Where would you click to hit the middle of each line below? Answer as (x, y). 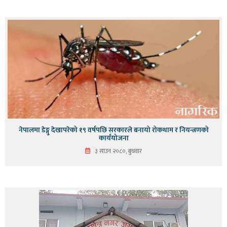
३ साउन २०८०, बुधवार (118, 151)
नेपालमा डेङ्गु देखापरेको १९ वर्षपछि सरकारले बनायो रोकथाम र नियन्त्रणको (113, 130)
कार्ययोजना (113, 138)
